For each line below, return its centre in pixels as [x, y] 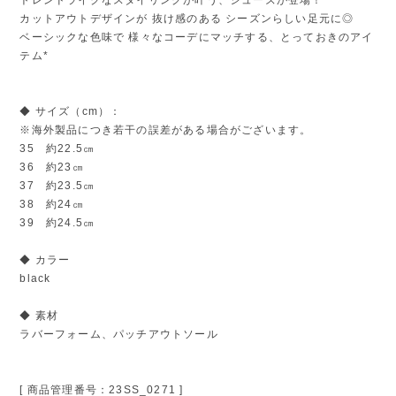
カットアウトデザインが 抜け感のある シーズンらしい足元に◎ [187, 18]
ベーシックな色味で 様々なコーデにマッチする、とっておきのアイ [197, 37]
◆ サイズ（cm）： [71, 111]
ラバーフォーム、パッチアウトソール [119, 334]
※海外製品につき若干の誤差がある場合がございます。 [166, 129]
